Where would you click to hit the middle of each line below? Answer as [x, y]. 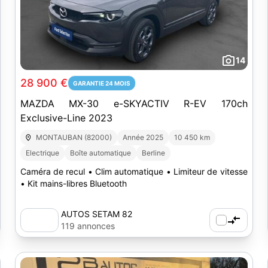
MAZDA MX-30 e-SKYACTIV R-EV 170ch [134, 103]
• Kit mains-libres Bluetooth [73, 183]
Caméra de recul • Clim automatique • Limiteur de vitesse [134, 171]
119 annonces [88, 226]
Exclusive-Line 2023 [66, 118]
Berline [153, 153]
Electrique [42, 153]
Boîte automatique [100, 153]
